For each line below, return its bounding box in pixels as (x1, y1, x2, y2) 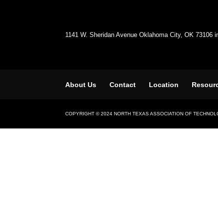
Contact (109, 80, 136, 89)
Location (149, 80, 179, 89)
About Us (65, 80, 97, 89)
